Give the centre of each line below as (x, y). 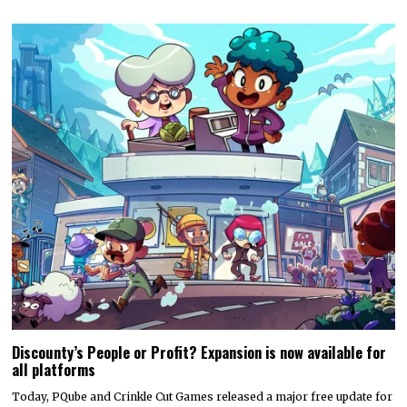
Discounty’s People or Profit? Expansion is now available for (199, 352)
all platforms (54, 369)
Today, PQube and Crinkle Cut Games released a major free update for (203, 396)
